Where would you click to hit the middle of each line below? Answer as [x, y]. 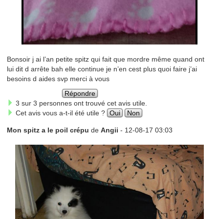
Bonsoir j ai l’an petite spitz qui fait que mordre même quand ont [105, 59]
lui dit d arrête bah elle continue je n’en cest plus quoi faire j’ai [102, 69]
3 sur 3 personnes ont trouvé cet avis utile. [80, 103]
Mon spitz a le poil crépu [48, 130]
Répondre [80, 93]
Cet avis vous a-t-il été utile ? [60, 113]
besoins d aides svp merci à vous [58, 78]
